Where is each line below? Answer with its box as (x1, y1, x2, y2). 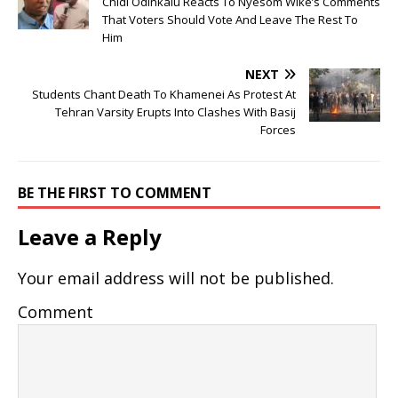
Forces (260, 122, 296, 139)
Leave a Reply (18, 222, 162, 252)
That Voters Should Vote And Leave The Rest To (102, 12, 358, 28)
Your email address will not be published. (18, 267, 334, 290)
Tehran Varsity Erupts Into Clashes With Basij (55, 104, 296, 121)
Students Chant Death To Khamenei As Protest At (32, 86, 296, 103)
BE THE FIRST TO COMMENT (18, 183, 211, 203)
